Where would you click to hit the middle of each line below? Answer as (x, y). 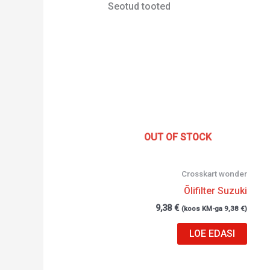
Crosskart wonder (215, 174)
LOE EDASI (212, 234)
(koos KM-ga (203, 209)
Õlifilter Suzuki (216, 191)
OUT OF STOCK (177, 137)
